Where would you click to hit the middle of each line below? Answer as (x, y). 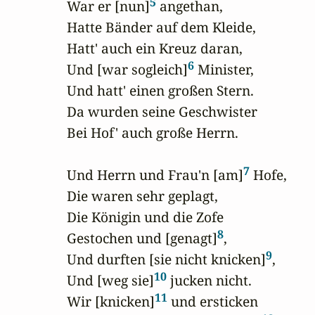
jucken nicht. (209, 281)
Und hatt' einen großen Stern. (160, 91)
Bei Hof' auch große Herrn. (153, 133)
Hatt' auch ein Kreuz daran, (155, 49)
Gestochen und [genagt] (142, 238)
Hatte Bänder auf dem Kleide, (161, 27)
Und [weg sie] (110, 281)
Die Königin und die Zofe (145, 217)
